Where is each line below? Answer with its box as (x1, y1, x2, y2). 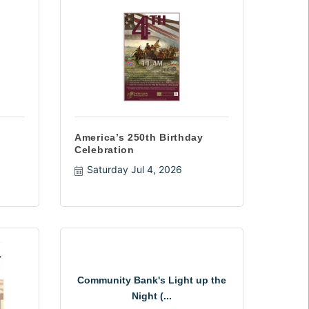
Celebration (74, 144, 134, 155)
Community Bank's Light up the (77, 275, 226, 286)
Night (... (132, 290, 172, 301)
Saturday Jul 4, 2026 (86, 163, 182, 175)
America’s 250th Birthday (74, 132, 203, 143)
